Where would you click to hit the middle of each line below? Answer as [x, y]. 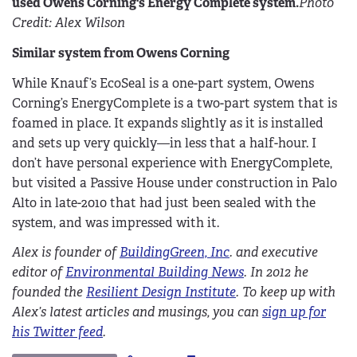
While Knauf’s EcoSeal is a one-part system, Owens [163, 83]
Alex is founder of [66, 253]
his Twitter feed [57, 332]
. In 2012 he [276, 273]
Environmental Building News [155, 273]
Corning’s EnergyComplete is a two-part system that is [175, 103]
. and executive [274, 253]
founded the [49, 292]
